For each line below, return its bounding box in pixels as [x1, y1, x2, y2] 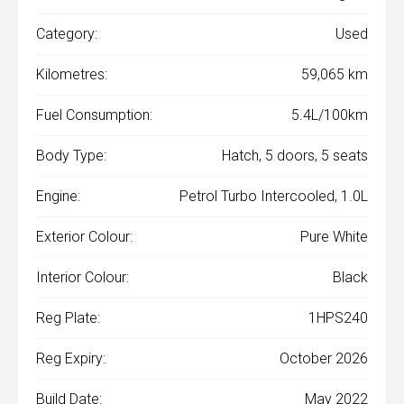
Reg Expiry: [36, 350, 106, 368]
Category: [36, 25, 97, 43]
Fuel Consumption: [36, 106, 152, 124]
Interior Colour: [36, 269, 129, 287]
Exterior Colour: [36, 228, 133, 246]
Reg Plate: [36, 309, 100, 327]
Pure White [300, 228, 368, 246]
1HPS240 [308, 309, 368, 327]
